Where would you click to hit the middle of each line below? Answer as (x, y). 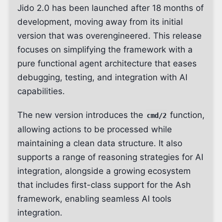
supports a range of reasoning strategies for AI (110, 157)
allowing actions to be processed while (95, 129)
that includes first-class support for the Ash (104, 185)
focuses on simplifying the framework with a (105, 50)
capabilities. (41, 91)
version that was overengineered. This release (110, 36)
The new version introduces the (82, 115)
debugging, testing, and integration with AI (102, 77)
